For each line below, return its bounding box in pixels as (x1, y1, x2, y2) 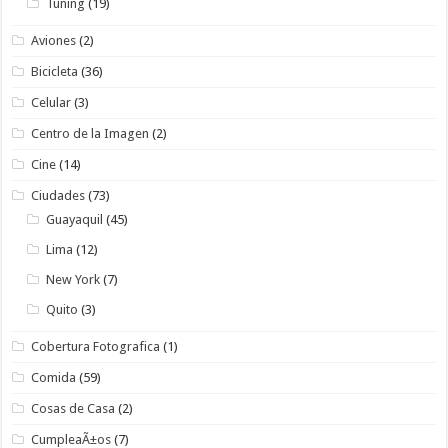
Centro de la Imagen (31, 126, 150, 142)
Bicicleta (31, 64, 79, 80)
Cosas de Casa (31, 401, 116, 417)
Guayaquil (46, 212, 104, 228)
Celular (31, 95, 72, 111)
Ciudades (31, 188, 86, 204)
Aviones (31, 33, 77, 49)
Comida (31, 370, 77, 386)
